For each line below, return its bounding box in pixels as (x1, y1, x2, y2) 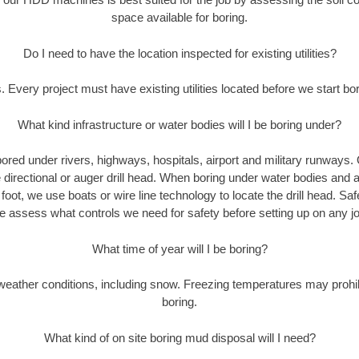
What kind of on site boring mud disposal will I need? (43, 330, 316, 345)
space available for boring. (111, 10, 248, 25)
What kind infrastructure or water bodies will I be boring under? (18, 117, 341, 131)
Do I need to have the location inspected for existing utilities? (22, 46, 337, 60)
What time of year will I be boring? (91, 241, 268, 256)
